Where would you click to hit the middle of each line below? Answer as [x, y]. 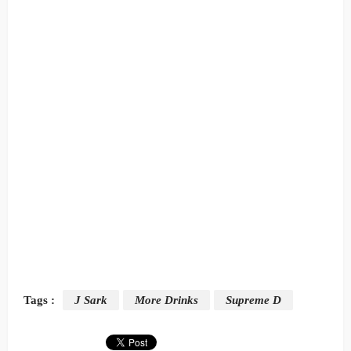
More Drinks [166, 300]
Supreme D [253, 300]
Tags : [39, 300]
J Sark [91, 300]
